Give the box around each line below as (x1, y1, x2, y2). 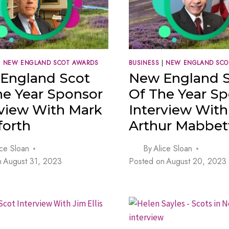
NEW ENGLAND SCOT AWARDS (3, 58, 99, 67)
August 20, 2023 (166, 155, 226, 168)
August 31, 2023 (3, 155, 62, 168)
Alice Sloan (153, 143, 192, 155)
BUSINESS (128, 58, 159, 67)
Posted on (128, 155, 165, 168)
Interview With (128, 102, 228, 119)
